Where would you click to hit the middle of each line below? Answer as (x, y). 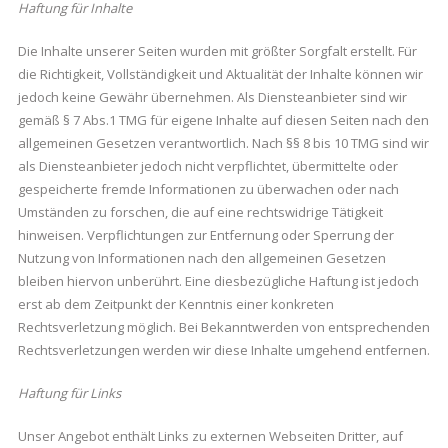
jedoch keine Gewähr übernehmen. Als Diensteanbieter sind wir (212, 97)
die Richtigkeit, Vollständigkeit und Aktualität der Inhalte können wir (220, 74)
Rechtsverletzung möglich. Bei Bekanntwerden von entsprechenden (223, 327)
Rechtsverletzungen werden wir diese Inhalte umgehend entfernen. (223, 350)
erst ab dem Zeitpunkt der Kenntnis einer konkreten (175, 304)
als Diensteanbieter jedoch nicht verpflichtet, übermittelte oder (207, 166)
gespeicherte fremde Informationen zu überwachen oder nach (208, 189)
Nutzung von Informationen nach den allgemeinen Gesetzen (201, 258)
